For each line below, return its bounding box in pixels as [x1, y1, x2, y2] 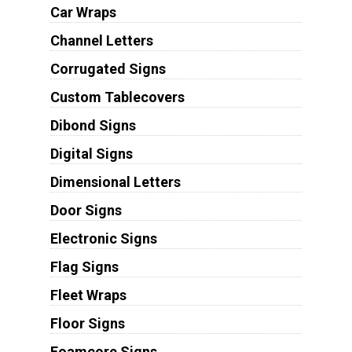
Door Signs [49, 202, 122, 219]
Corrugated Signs [49, 60, 166, 78]
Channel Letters [49, 32, 153, 49]
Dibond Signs [49, 117, 136, 134]
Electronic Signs [49, 230, 157, 247]
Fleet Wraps [49, 287, 126, 304]
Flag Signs [49, 258, 119, 276]
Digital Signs [49, 145, 133, 163]
